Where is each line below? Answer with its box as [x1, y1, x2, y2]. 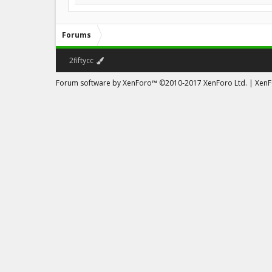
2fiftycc [69, 55, 93, 66]
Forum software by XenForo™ [56, 78, 159, 88]
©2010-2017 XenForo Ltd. [159, 78, 247, 88]
